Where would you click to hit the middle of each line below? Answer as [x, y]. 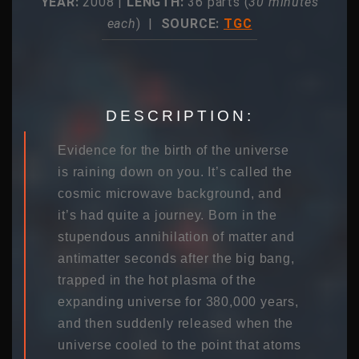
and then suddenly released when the [176, 323]
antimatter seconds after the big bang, [176, 258]
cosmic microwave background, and [170, 193]
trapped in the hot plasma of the [157, 280]
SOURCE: [192, 23]
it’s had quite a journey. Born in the [167, 215]
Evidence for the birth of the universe [173, 150]
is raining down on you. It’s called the [175, 171]
